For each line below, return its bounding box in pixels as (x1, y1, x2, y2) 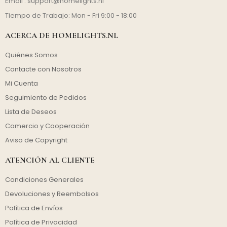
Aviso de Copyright (5, 135, 67, 145)
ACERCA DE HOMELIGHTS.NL (5, 30, 118, 41)
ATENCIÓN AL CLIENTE (5, 155, 95, 165)
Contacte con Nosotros (5, 64, 82, 74)
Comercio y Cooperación (5, 121, 90, 131)
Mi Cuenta (5, 78, 38, 88)
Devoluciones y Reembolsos (5, 188, 99, 199)
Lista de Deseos (5, 106, 57, 117)
